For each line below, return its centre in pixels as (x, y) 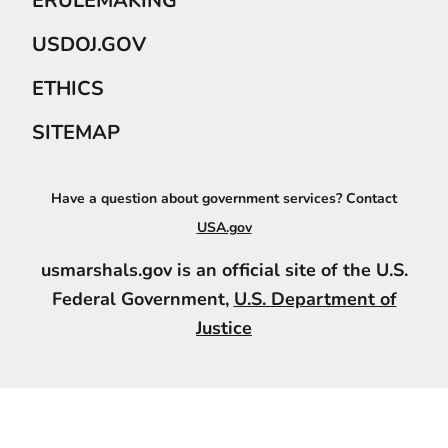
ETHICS (68, 88)
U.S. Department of (315, 298)
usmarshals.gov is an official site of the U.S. (224, 269)
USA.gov (224, 227)
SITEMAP (76, 132)
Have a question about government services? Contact (224, 198)
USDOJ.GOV (89, 44)
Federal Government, (142, 298)
